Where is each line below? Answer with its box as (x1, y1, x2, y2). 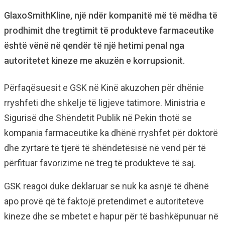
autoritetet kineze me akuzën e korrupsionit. (4, 55, 185, 66)
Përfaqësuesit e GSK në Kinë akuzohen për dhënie (4, 82, 204, 93)
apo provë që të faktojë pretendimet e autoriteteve (4, 196, 204, 206)
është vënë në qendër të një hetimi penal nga (4, 40, 184, 51)
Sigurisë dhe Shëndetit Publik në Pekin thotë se (4, 113, 192, 123)
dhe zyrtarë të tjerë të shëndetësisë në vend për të (4, 143, 206, 153)
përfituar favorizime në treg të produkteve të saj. (4, 158, 196, 168)
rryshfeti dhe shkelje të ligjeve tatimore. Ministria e (4, 97, 205, 108)
